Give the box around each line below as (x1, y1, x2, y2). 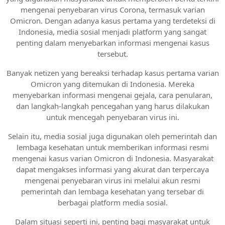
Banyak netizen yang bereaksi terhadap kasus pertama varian (6, 67, 219, 78)
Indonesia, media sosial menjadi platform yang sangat (19, 26, 206, 37)
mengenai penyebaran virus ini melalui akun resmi (25, 175, 200, 185)
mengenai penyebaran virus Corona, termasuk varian (20, 4, 205, 15)
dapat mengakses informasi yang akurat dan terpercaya (16, 164, 209, 174)
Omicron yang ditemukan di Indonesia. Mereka (31, 78, 194, 89)
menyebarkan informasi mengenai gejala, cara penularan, (13, 89, 212, 100)
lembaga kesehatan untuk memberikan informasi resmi (16, 142, 209, 152)
